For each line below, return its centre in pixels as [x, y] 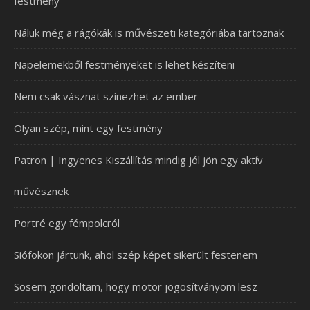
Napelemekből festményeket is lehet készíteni [124, 64]
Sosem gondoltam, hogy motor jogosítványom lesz [136, 286]
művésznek [41, 191]
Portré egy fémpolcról [67, 222]
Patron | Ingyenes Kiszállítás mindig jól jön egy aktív [138, 159]
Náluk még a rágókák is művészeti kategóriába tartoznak [149, 32]
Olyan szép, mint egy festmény [88, 128]
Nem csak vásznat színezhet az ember [106, 96]
